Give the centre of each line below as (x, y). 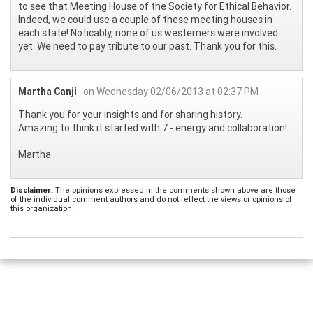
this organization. (42, 208)
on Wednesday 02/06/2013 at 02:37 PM (171, 91)
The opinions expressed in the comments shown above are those (174, 190)
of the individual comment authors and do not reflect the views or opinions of (151, 199)
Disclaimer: (32, 190)
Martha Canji (48, 91)
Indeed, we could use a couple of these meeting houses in (145, 19)
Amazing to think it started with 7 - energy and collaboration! (153, 128)
